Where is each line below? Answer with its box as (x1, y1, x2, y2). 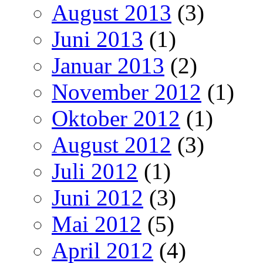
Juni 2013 (52, 26, 143, 52)
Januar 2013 (52, 52, 164, 78)
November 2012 (52, 79, 201, 104)
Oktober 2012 (52, 105, 180, 131)
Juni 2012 (52, 184, 143, 210)
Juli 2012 (52, 158, 138, 184)
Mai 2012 (52, 211, 141, 237)
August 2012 (52, 131, 171, 157)
